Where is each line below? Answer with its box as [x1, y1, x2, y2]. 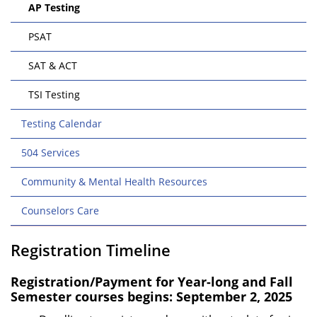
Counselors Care [21, 204, 99, 217]
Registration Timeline [11, 239, 171, 260]
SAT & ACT [28, 59, 77, 72]
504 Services [21, 146, 80, 159]
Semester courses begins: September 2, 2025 [11, 288, 292, 305]
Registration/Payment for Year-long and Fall [11, 273, 293, 290]
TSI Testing [28, 88, 80, 101]
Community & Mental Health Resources [21, 175, 207, 188]
